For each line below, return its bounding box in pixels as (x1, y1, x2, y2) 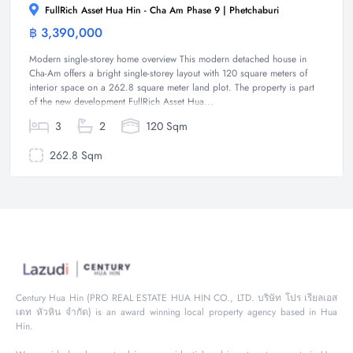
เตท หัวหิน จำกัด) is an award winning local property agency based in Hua (16, 304, 337, 319)
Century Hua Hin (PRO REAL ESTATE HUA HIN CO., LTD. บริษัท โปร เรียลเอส (16, 290, 337, 305)
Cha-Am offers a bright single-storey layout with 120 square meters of (29, 65, 307, 80)
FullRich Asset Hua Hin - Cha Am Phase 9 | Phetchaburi (42, 2, 279, 17)
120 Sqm (142, 117, 188, 134)
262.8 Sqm (46, 147, 102, 163)
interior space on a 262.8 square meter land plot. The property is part (29, 80, 314, 95)
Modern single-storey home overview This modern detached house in (29, 51, 307, 66)
